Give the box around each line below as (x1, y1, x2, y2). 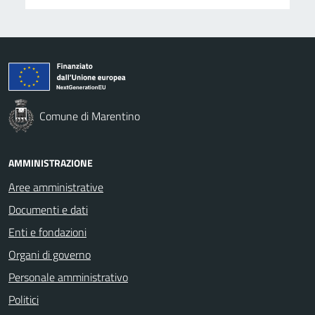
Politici (8, 290, 39, 308)
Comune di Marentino (39, 107, 140, 124)
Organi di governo (8, 245, 91, 263)
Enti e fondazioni (8, 223, 86, 240)
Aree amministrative (8, 178, 103, 195)
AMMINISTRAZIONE (8, 155, 93, 170)
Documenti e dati (8, 200, 88, 218)
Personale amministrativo (8, 268, 128, 285)
